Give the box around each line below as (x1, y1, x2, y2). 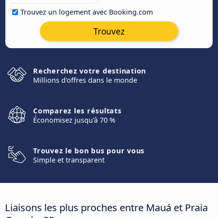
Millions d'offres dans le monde (33, 75, 137, 85)
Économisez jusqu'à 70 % (33, 115, 115, 125)
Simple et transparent (33, 155, 105, 164)
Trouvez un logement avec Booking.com (20, 7, 153, 17)
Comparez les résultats (33, 106, 122, 115)
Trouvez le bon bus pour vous (33, 146, 145, 155)
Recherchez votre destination (33, 66, 146, 75)
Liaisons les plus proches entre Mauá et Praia (5, 200, 208, 214)
